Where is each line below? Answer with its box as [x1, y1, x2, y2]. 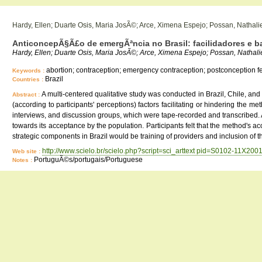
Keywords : [12, 67, 46, 74]
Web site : [12, 148, 42, 154]
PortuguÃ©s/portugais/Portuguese [34, 156, 143, 164]
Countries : [12, 76, 45, 82]
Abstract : [12, 91, 42, 98]
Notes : [12, 157, 34, 163]
